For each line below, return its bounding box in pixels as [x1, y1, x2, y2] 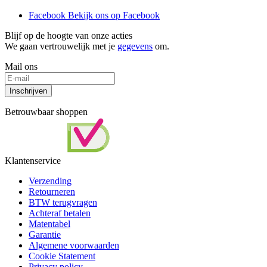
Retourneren [29, 187, 75, 197]
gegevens [117, 41, 153, 52]
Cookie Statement [29, 251, 95, 262]
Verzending [29, 176, 72, 187]
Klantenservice [5, 156, 61, 166]
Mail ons [5, 61, 38, 72]
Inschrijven [10, 86, 47, 96]
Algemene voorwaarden [29, 240, 119, 251]
